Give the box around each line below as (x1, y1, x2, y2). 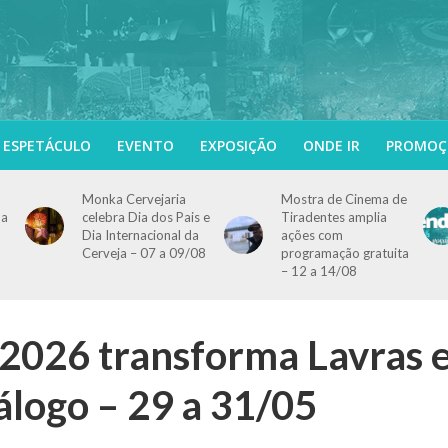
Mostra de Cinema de (280, 191, 407, 207)
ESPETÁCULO (2, 136, 91, 155)
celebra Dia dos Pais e (81, 209, 210, 225)
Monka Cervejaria (81, 191, 186, 207)
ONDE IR (302, 136, 360, 155)
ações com (280, 227, 343, 243)
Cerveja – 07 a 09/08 (81, 245, 206, 261)
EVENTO (116, 136, 174, 155)
